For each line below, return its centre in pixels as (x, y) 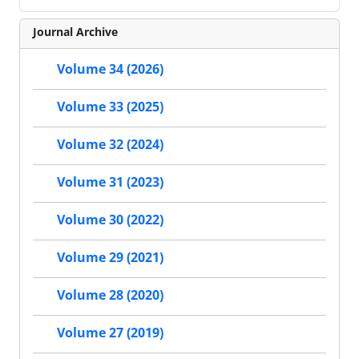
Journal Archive (75, 31)
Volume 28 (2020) (110, 295)
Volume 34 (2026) (110, 69)
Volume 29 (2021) (110, 258)
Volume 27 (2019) (110, 333)
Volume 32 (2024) (110, 145)
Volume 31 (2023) (110, 182)
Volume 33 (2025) (110, 107)
